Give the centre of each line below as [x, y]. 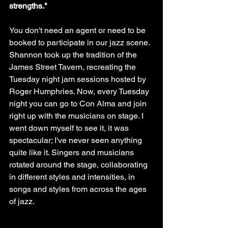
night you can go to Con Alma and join [79, 104]
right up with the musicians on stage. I [77, 116]
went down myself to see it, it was [70, 128]
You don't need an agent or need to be [78, 31]
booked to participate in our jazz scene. [80, 43]
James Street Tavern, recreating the [74, 67]
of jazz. [22, 202]
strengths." [28, 6]
